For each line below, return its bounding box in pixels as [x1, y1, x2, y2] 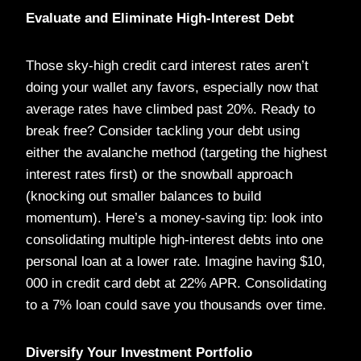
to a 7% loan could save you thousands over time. [26, 297, 326, 313]
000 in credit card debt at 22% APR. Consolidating [26, 275, 326, 291]
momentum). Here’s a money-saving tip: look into [26, 210, 322, 226]
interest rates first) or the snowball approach [26, 166, 293, 182]
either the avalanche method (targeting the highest [26, 144, 327, 160]
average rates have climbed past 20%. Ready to [26, 101, 315, 117]
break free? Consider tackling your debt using [26, 122, 300, 139]
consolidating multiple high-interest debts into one [26, 231, 323, 247]
